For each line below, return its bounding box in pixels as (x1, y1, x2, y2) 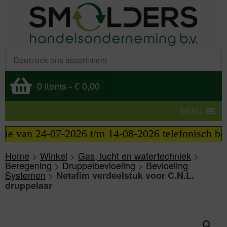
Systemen (5, 168, 46, 181)
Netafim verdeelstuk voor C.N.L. (56, 169, 194, 182)
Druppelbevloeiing (62, 159, 135, 172)
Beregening (5, 159, 52, 172)
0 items (37, 79, 66, 92)
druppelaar (5, 179, 52, 192)
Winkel (40, 149, 67, 162)
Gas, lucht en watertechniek (78, 149, 191, 162)
